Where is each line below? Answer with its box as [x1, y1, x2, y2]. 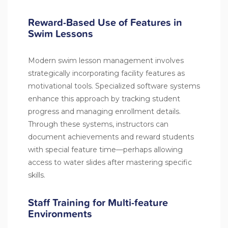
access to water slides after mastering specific [28, 157, 192, 167]
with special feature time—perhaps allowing [28, 145, 183, 154]
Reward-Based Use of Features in [28, 14, 182, 30]
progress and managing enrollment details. [28, 106, 181, 116]
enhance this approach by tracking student [28, 94, 180, 103]
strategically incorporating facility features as [28, 68, 185, 78]
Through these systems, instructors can [28, 119, 168, 129]
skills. [28, 170, 45, 180]
